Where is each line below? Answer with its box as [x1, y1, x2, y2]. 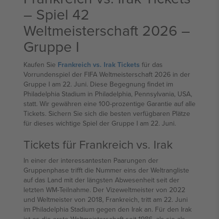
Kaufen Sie [23, 60, 58, 69]
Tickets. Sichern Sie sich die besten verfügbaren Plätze [23, 109, 190, 118]
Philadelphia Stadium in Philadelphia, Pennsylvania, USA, [23, 89, 192, 99]
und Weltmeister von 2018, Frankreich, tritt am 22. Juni [23, 195, 188, 204]
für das [140, 60, 163, 69]
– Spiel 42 [23, 4, 89, 24]
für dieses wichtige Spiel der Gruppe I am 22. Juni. [23, 118, 176, 128]
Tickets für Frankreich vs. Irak [23, 136, 173, 153]
